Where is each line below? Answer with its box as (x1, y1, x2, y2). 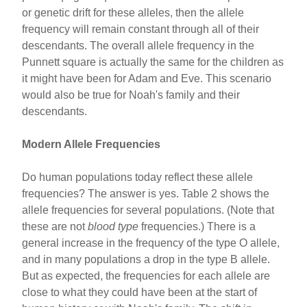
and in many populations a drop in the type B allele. (22, 253, 271, 265)
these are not (22, 220, 88, 232)
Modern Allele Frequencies (22, 138, 161, 150)
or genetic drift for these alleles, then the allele (22, 6, 245, 19)
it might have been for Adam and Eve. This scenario (22, 72, 272, 84)
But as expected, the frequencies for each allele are (22, 269, 271, 282)
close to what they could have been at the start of (22, 286, 258, 298)
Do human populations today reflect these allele (22, 171, 254, 183)
